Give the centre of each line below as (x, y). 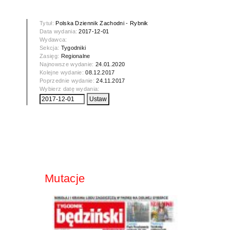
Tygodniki (73, 48)
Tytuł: (48, 23)
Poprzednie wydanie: (68, 81)
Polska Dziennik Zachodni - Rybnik (102, 23)
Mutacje (65, 179)
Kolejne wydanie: (63, 73)
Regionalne (75, 56)
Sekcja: (50, 48)
